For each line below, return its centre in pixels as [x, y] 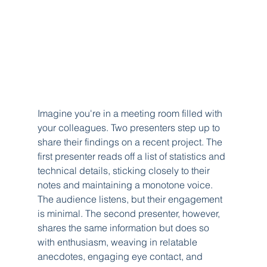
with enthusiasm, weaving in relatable [118, 242]
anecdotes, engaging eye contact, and [121, 256]
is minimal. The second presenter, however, [130, 213]
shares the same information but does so [124, 227]
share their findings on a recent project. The [131, 142]
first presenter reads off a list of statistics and [132, 156]
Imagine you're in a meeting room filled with [131, 113]
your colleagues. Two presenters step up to [130, 127]
